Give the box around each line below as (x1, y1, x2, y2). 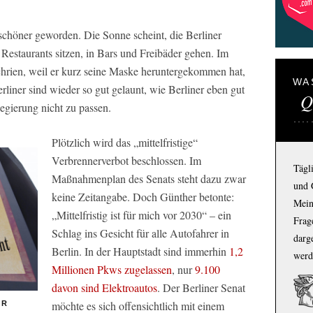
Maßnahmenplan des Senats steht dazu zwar (52, 170, 246, 186)
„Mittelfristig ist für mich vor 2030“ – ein (52, 207, 231, 222)
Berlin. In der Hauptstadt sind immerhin (52, 243, 229, 259)
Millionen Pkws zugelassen (52, 261, 172, 277)
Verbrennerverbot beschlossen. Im (52, 152, 201, 168)
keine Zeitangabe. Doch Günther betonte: (52, 189, 234, 204)
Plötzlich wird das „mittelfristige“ (52, 134, 198, 150)
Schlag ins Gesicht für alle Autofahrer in (52, 225, 229, 240)
